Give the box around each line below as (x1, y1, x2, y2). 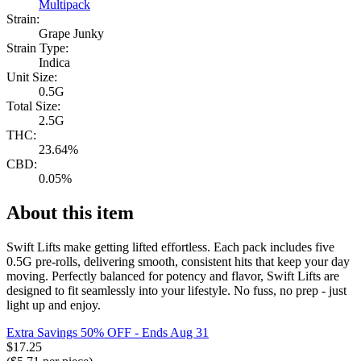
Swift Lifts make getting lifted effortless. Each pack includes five (6, 240, 334, 255)
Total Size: (6, 99, 60, 114)
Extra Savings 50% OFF (6, 326, 131, 340)
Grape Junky (39, 27, 104, 41)
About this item (6, 202, 134, 224)
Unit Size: (6, 70, 57, 85)
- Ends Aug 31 (131, 326, 209, 340)
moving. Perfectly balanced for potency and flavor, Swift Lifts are (6, 269, 339, 284)
